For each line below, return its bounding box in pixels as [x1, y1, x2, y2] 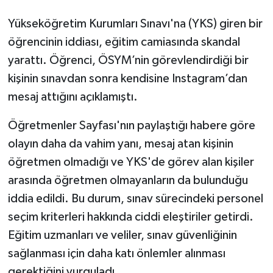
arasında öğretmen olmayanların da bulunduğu [7, 174, 248, 186]
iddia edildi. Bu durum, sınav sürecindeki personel [7, 192, 263, 205]
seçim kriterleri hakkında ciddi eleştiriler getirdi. [7, 210, 253, 223]
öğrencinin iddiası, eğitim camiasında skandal [7, 35, 240, 48]
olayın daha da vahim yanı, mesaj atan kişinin [7, 137, 233, 150]
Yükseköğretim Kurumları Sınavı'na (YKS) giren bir [7, 17, 263, 30]
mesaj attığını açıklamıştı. [7, 90, 140, 103]
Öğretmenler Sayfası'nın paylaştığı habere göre [7, 119, 255, 132]
